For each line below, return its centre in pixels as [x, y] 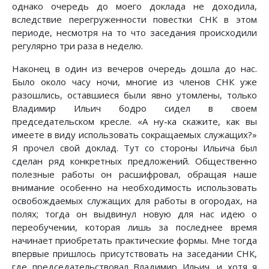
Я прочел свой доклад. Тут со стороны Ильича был [134, 148]
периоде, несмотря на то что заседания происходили [134, 33]
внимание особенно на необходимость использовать [134, 188]
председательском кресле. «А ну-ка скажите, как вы [134, 122]
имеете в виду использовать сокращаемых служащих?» [134, 135]
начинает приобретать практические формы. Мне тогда [134, 240]
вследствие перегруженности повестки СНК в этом [134, 20]
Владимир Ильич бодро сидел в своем [134, 108]
